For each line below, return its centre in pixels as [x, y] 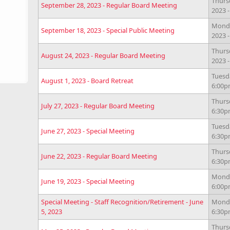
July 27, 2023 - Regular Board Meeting [98, 106]
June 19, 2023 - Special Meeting [88, 181]
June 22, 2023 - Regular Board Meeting [99, 156]
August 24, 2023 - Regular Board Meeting [103, 55]
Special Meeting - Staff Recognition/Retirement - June [122, 202]
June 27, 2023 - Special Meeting [88, 131]
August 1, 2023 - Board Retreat [87, 81]
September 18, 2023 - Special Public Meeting [108, 30]
